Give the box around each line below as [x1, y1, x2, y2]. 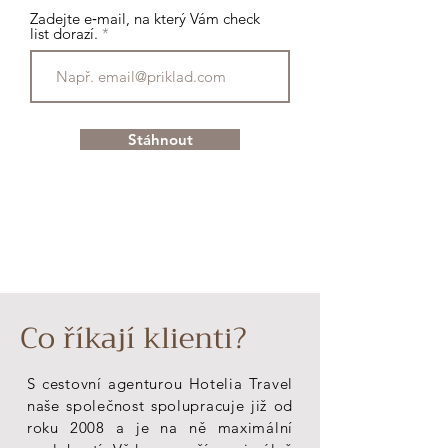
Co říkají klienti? [20, 313, 247, 363]
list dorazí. [30, 24, 98, 43]
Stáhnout [127, 130, 193, 149]
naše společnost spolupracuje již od [27, 396, 293, 415]
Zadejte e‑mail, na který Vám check [30, 9, 260, 28]
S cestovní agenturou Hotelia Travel [27, 374, 293, 393]
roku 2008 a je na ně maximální [27, 418, 293, 437]
